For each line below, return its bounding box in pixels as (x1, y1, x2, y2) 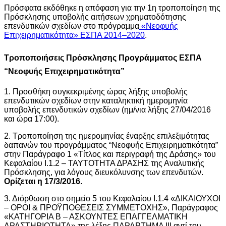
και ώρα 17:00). (4, 114, 59, 123)
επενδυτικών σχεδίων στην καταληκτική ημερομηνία (4, 96, 188, 105)
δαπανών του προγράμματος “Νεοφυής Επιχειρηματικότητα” (4, 140, 218, 149)
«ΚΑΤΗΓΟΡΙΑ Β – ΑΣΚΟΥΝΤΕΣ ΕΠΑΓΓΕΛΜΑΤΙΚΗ (4, 212, 188, 221)
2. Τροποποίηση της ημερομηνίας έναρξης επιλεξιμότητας (4, 131, 209, 140)
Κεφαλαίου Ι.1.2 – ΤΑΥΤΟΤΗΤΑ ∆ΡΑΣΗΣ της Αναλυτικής (4, 158, 204, 167)
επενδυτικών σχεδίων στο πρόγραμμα (4, 21, 139, 30)
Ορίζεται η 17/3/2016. (4, 177, 82, 186)
